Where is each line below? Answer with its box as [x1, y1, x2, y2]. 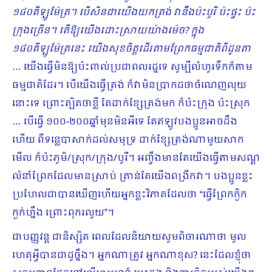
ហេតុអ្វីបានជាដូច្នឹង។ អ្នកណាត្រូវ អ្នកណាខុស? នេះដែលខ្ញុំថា [12, 248, 251, 263]
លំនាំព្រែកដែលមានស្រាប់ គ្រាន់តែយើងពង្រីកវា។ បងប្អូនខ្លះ [12, 169, 253, 185]
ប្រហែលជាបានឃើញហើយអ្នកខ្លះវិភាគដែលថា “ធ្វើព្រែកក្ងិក [12, 187, 247, 203]
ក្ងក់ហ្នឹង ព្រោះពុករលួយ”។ [12, 205, 114, 221]
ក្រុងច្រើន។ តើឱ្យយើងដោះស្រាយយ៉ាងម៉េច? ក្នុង [12, 23, 204, 39]
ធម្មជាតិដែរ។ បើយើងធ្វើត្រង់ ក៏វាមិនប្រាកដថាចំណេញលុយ [12, 78, 246, 93]
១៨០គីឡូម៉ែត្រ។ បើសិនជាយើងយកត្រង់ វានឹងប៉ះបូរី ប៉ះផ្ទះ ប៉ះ [12, 5, 256, 21]
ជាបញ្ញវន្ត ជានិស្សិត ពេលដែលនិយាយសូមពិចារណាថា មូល [12, 229, 246, 245]
